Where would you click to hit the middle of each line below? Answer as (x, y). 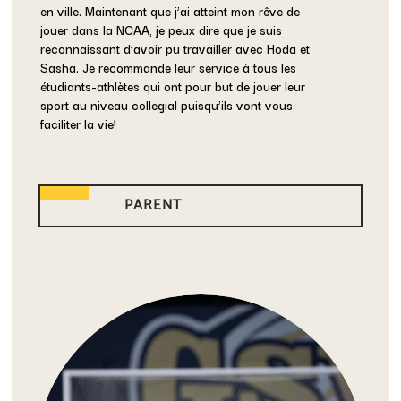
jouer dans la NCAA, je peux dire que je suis (162, 29)
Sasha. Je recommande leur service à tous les (169, 67)
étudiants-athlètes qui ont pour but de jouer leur (173, 85)
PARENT (154, 205)
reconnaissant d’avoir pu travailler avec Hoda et (175, 48)
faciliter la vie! (79, 123)
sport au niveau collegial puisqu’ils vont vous (167, 104)
